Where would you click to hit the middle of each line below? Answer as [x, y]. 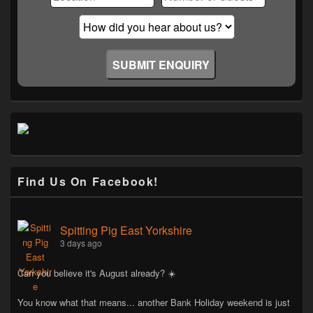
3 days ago [81, 243]
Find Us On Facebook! [88, 182]
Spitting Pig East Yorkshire [126, 231]
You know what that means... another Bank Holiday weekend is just [154, 303]
